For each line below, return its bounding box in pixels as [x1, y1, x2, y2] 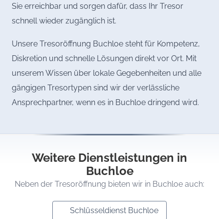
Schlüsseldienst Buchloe [70, 205, 158, 215]
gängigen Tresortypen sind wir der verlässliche [12, 83, 179, 92]
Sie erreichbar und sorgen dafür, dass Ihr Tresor [12, 1, 183, 11]
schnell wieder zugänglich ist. [12, 16, 116, 26]
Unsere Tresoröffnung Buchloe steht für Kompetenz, [12, 39, 200, 48]
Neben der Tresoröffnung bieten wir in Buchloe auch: [15, 179, 204, 189]
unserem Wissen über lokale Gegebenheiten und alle [12, 68, 201, 78]
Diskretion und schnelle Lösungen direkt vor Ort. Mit [12, 53, 197, 63]
